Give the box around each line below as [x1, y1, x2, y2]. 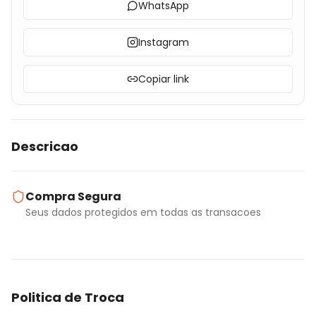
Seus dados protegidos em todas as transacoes [25, 205, 261, 219]
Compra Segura [25, 188, 121, 205]
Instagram [138, 35, 189, 49]
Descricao [11, 138, 78, 155]
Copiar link [138, 72, 189, 86]
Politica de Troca [11, 288, 124, 306]
